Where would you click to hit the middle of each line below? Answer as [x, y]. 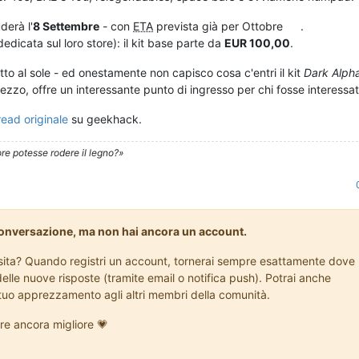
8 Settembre [66, 26]
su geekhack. [105, 119]
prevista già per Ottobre [220, 26]
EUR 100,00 [257, 43]
